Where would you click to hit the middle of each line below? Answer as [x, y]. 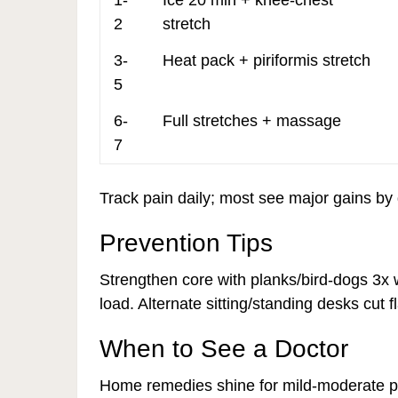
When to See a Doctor [224, 349]
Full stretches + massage [252, 121]
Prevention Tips [186, 243]
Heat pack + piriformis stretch [267, 61]
